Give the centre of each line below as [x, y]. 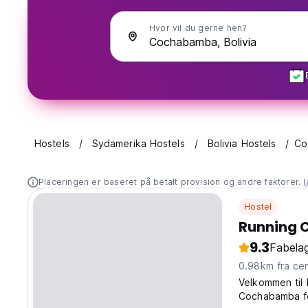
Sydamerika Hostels [138, 144]
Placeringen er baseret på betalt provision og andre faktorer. [171, 182]
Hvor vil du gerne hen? [198, 28]
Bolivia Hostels [242, 144]
